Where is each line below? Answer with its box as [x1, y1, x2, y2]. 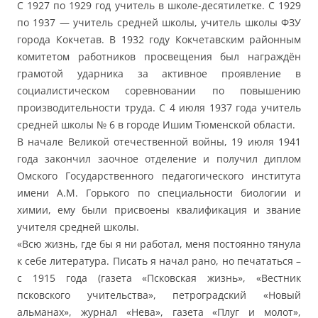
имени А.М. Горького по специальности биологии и [17, 186, 301, 200]
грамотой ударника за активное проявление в [17, 67, 301, 81]
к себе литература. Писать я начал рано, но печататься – [17, 254, 301, 268]
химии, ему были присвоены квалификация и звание [17, 203, 301, 217]
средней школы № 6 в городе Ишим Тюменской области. [17, 118, 295, 132]
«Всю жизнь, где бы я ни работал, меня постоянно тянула [17, 237, 301, 251]
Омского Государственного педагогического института [17, 169, 301, 183]
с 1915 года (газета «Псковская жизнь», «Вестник [17, 271, 301, 285]
